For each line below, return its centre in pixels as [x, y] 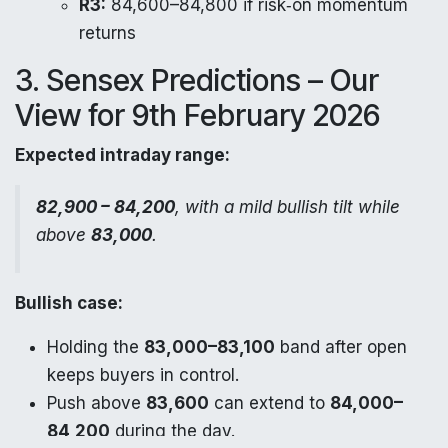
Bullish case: [69, 302]
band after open [341, 346]
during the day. [172, 430]
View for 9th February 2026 [197, 114]
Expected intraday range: [122, 154]
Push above [96, 402]
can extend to [269, 402]
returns [107, 32]
